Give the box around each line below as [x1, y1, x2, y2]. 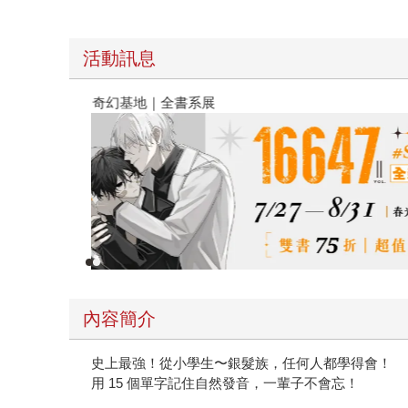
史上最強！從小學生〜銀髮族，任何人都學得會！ [91, 354, 393, 371]
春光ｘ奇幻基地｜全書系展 [100, 94, 265, 110]
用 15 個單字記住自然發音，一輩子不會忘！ [91, 374, 360, 391]
